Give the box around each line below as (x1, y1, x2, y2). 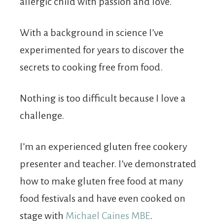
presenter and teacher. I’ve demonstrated (20, 158, 196, 169)
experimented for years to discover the (20, 44, 184, 55)
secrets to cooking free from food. (20, 61, 163, 73)
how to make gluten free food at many (20, 175, 183, 186)
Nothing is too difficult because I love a (20, 92, 185, 104)
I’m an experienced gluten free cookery (20, 141, 187, 152)
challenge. (20, 110, 64, 121)
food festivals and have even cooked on (20, 192, 185, 204)
